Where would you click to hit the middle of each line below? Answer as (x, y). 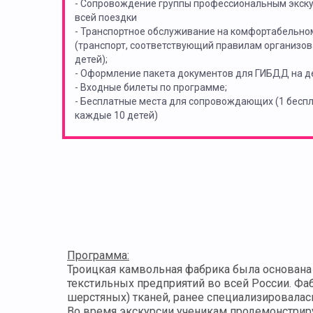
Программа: (98, 256)
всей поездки (106, 18)
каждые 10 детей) (116, 116)
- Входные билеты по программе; (151, 88)
